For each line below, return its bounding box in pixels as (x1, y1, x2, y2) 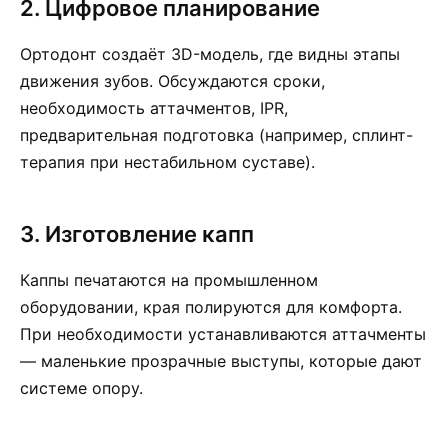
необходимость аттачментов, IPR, (20, 98, 288, 118)
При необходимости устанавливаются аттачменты (20, 324, 426, 344)
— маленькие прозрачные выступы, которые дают (20, 351, 422, 371)
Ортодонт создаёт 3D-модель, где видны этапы (20, 44, 400, 64)
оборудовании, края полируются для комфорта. (20, 297, 402, 317)
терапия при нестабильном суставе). (20, 152, 315, 172)
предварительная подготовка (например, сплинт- (20, 125, 413, 145)
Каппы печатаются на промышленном (20, 270, 318, 290)
